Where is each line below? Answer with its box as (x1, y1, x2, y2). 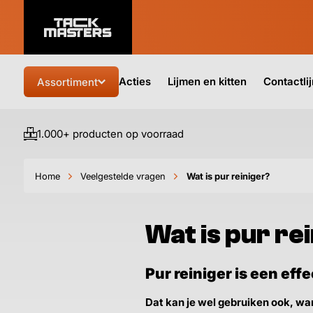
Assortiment (37, 75, 98, 89)
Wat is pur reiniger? (186, 170, 270, 182)
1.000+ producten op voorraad (37, 127, 184, 140)
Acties (119, 75, 151, 88)
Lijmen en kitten (168, 75, 247, 88)
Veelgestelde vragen (80, 170, 166, 182)
